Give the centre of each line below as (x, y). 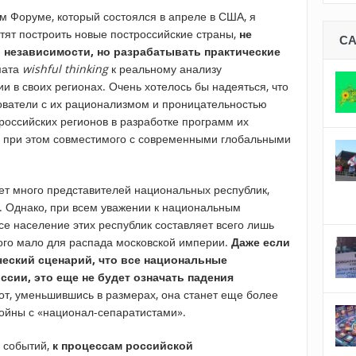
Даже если (261, 242)
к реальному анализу (165, 69)
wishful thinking (65, 69)
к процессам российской (123, 346)
